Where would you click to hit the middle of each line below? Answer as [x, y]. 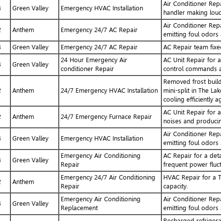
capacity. [175, 186]
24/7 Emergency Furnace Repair [106, 116]
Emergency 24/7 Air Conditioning [108, 177]
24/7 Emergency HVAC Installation [109, 90]
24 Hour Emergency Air [94, 60]
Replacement [79, 208]
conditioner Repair [87, 69]
